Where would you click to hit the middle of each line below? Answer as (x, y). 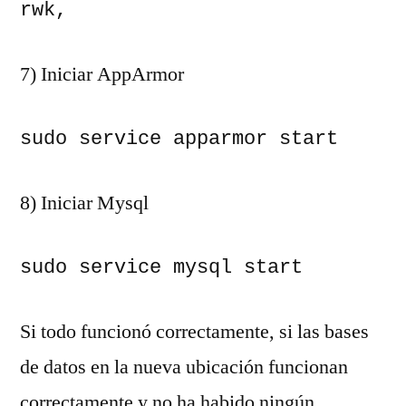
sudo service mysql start (161, 267)
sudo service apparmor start (179, 139)
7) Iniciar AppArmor (102, 74)
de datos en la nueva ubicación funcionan (184, 367)
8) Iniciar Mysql (84, 203)
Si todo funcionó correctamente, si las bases (194, 331)
